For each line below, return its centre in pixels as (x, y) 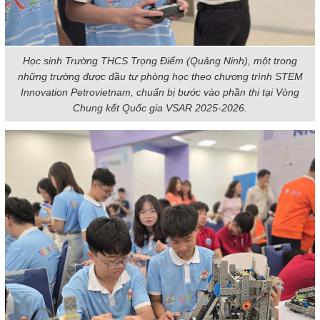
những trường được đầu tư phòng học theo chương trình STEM (160, 76)
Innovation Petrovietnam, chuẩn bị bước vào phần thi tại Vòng (160, 92)
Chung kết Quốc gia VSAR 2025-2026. (160, 108)
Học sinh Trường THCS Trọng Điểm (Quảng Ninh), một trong (160, 61)
